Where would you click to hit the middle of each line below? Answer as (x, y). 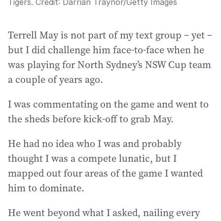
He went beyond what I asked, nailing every (104, 213)
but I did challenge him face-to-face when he (106, 50)
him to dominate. (46, 188)
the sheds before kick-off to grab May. (91, 119)
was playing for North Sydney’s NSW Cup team (110, 65)
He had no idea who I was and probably (95, 144)
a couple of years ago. (55, 80)
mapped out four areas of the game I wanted (105, 173)
